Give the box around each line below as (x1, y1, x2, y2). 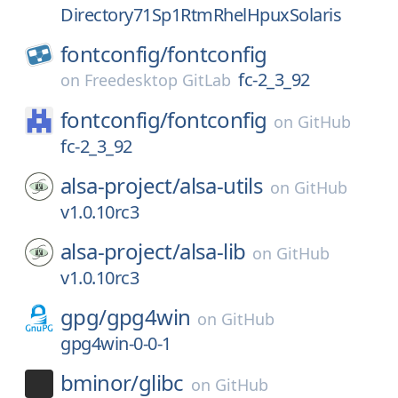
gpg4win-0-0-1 (60, 331, 171, 355)
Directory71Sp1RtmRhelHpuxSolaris (60, 3, 341, 27)
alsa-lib (179, 236, 246, 266)
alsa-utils (179, 171, 264, 200)
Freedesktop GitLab (84, 69, 231, 91)
